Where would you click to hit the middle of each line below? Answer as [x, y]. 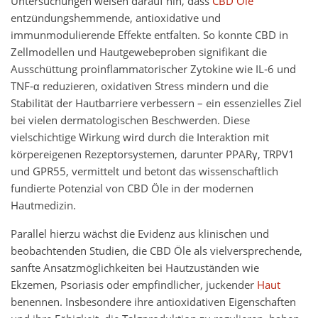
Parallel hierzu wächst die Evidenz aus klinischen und [140, 234]
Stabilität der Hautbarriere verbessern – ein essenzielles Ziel [156, 104]
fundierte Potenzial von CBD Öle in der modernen [132, 189]
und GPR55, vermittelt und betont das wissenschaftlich [144, 172]
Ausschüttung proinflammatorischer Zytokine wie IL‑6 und [153, 70]
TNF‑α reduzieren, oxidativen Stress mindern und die [139, 87]
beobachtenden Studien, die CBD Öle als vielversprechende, [157, 251]
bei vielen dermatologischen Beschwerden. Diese [130, 121]
